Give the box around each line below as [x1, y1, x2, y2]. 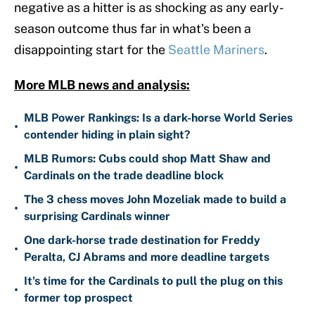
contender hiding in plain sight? [24, 127, 191, 141]
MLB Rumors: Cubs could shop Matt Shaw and [24, 151, 271, 165]
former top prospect [24, 290, 133, 304]
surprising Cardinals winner [24, 209, 170, 223]
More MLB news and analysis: [14, 77, 190, 92]
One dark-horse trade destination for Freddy [24, 233, 260, 247]
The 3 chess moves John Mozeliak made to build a [24, 192, 286, 206]
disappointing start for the [14, 41, 168, 57]
